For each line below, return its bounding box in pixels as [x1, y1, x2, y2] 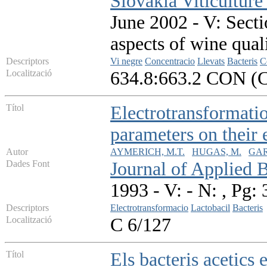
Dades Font [6, 159, 49, 169]
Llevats [197, 56, 225, 67]
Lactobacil [191, 203, 230, 213]
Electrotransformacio [110, 203, 188, 213]
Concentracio [145, 56, 195, 67]
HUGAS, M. [192, 147, 241, 157]
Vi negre [110, 56, 142, 67]
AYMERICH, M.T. [110, 147, 185, 157]
